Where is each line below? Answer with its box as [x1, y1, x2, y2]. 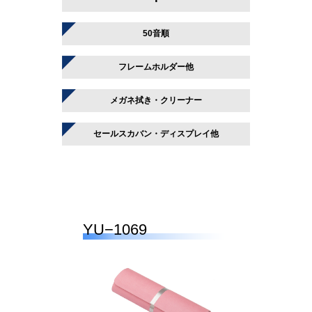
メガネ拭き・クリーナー [110, 95, 202, 105]
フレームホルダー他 [118, 62, 194, 72]
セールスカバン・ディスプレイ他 [93, 129, 219, 139]
